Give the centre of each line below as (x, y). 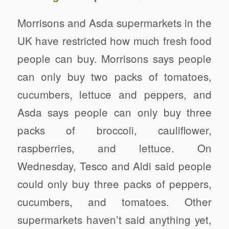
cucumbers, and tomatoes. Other (114, 201)
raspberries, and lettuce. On (114, 147)
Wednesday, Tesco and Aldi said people (114, 165)
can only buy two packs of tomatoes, (114, 76)
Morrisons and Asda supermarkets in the (114, 22)
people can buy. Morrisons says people (114, 58)
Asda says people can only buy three (114, 112)
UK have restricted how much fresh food (114, 40)
